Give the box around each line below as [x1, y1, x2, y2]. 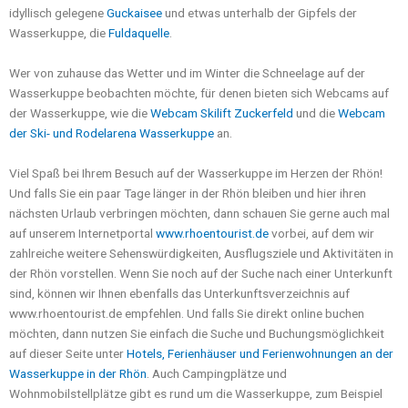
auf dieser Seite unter [9, 345, 127, 361]
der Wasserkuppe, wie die [9, 105, 150, 120]
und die [293, 105, 338, 120]
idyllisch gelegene [9, 5, 107, 20]
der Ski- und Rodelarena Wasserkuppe [9, 125, 214, 140]
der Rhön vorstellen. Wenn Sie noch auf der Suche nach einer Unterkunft [9, 265, 393, 280]
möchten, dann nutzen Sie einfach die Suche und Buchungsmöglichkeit [9, 325, 384, 341]
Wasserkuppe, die [9, 25, 108, 40]
